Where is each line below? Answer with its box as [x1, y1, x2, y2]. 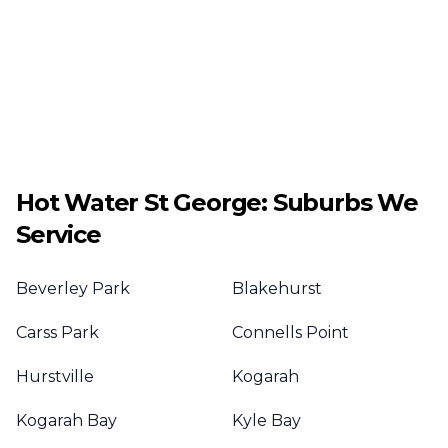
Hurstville [16, 367, 94, 386]
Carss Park [16, 323, 99, 342]
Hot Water [16, 188, 139, 217]
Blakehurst [232, 279, 322, 298]
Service [16, 220, 101, 249]
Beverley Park [16, 279, 130, 298]
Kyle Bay [232, 411, 301, 430]
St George [144, 188, 262, 217]
